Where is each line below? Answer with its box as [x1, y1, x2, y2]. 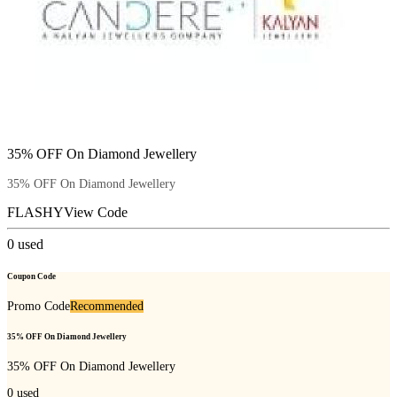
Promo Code [7, 299, 70, 313]
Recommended [70, 299, 144, 313]
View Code [64, 205, 128, 221]
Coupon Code [7, 271, 56, 281]
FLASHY [7, 205, 64, 221]
